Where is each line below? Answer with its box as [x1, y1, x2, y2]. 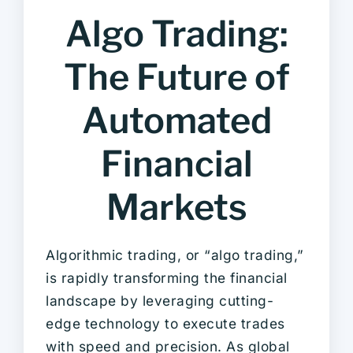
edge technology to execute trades [46, 314, 285, 332]
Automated [81, 98, 272, 142]
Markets [106, 185, 247, 229]
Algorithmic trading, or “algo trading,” [46, 246, 304, 263]
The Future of [63, 55, 290, 98]
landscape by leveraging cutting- [46, 292, 273, 309]
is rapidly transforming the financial [46, 269, 288, 286]
